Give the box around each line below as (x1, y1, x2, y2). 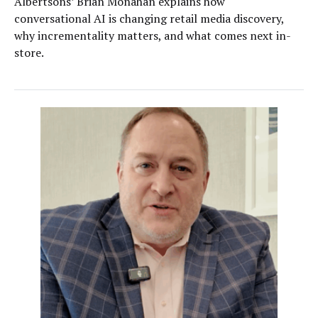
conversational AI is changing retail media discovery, (14, 11, 284, 26)
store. (14, 45, 44, 60)
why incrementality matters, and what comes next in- (14, 28, 291, 43)
